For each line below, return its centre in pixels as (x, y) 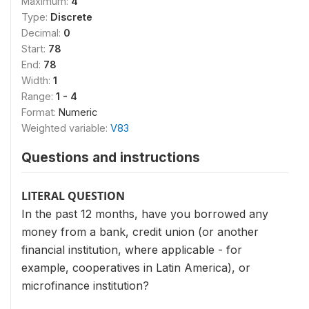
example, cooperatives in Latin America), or (136, 268)
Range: (39, 96)
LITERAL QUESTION (73, 196)
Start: (35, 49)
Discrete (71, 17)
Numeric (78, 112)
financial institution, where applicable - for (132, 250)
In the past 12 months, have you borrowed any (145, 214)
